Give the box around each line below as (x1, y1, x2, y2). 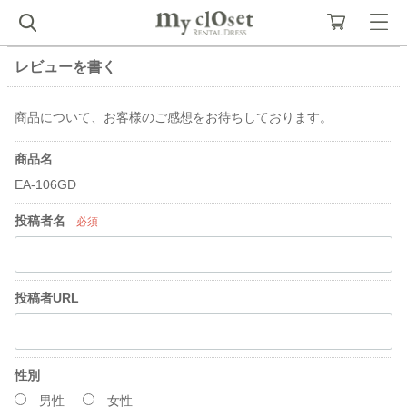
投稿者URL (15, 291, 79, 305)
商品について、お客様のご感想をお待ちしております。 (15, 110, 333, 124)
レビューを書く (15, 59, 116, 74)
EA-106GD (15, 177, 76, 192)
